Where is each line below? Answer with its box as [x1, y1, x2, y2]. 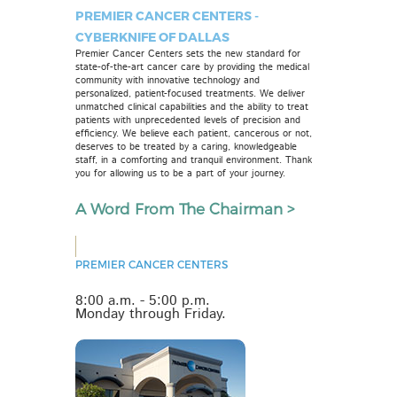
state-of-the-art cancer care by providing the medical [75, 60, 309, 74]
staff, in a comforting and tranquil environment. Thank [75, 153, 312, 167]
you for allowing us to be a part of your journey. [75, 167, 285, 181]
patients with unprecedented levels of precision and [75, 113, 300, 128]
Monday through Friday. [75, 304, 226, 324]
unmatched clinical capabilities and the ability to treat [75, 100, 308, 114]
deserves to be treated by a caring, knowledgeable [75, 140, 297, 154]
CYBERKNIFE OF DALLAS [75, 29, 230, 44]
